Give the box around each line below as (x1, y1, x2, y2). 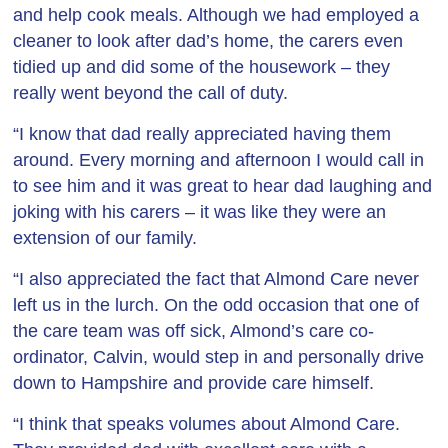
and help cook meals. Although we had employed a (13, 5, 420, 25)
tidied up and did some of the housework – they (13, 57, 391, 77)
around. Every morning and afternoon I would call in (13, 150, 425, 170)
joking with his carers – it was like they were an (13, 202, 387, 222)
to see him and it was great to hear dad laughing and (13, 176, 433, 196)
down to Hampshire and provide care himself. (13, 373, 375, 393)
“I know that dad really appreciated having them (13, 124, 392, 144)
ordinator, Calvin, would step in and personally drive (13, 347, 425, 367)
